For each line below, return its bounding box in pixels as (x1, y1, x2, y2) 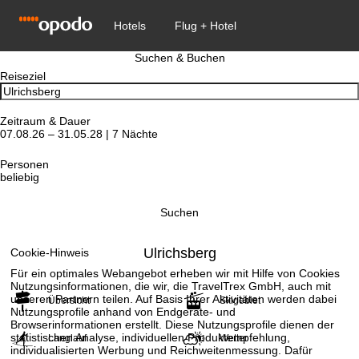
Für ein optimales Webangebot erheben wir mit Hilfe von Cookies (10, 266, 341, 280)
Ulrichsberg (143, 245, 216, 261)
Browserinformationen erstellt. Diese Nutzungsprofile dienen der (10, 317, 335, 331)
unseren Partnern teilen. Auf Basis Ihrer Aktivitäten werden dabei (10, 292, 337, 305)
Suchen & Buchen (134, 51, 225, 64)
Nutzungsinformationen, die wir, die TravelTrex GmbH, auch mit (10, 279, 332, 292)
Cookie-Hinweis (10, 245, 90, 259)
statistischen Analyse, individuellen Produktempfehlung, (10, 330, 291, 344)
